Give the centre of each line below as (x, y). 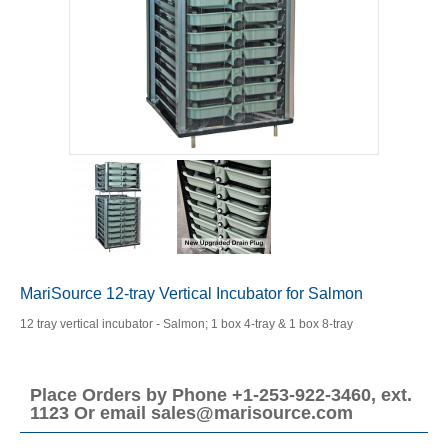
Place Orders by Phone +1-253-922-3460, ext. (220, 395)
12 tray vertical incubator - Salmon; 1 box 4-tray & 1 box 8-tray (186, 324)
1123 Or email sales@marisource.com (191, 413)
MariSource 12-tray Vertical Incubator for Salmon (191, 293)
